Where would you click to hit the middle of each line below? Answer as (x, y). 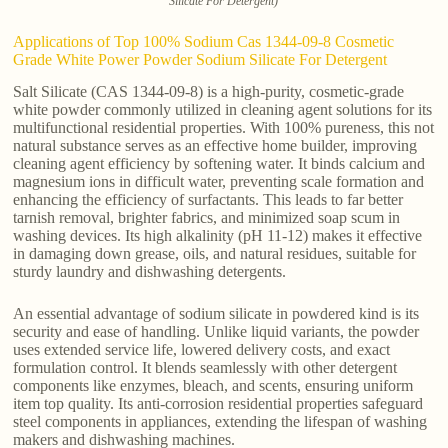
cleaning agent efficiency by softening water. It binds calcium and (219, 164)
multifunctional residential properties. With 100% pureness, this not (224, 128)
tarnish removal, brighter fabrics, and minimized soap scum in (207, 218)
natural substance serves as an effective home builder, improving (215, 146)
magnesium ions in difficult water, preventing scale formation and (219, 182)
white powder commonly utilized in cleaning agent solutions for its (223, 110)
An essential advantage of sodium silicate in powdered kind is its (216, 314)
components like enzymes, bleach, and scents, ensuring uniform (213, 386)
